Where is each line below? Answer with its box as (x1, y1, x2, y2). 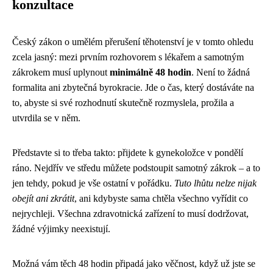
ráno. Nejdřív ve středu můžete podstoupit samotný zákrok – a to (12, 163, 260, 174)
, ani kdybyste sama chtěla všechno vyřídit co (74, 193, 248, 204)
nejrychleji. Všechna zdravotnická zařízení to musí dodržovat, (12, 208, 249, 219)
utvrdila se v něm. (12, 113, 80, 124)
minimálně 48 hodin (110, 67, 191, 78)
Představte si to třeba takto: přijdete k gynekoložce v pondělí (12, 147, 243, 158)
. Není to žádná (191, 67, 250, 78)
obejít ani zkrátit (12, 193, 74, 204)
